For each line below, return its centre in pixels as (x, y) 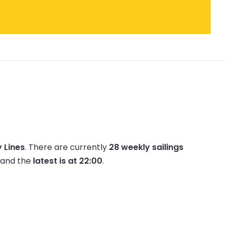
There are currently (69, 147)
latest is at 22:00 (68, 161)
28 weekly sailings (146, 147)
